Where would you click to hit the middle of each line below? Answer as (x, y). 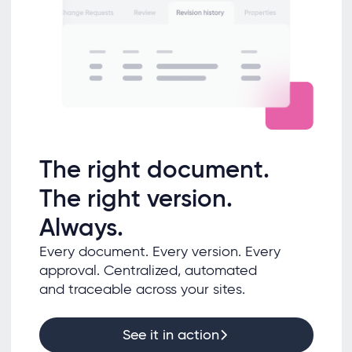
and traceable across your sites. (144, 289)
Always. (81, 227)
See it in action (171, 335)
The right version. (136, 198)
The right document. (154, 169)
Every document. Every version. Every (159, 251)
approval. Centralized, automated (148, 270)
